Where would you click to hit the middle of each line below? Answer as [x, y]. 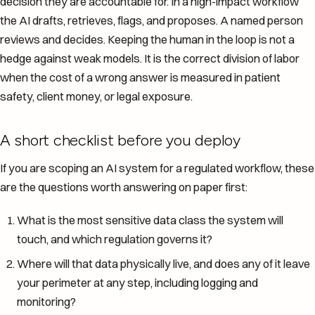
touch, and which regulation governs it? [115, 239]
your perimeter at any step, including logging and [137, 283]
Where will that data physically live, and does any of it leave [163, 264]
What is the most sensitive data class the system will [150, 220]
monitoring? [46, 302]
